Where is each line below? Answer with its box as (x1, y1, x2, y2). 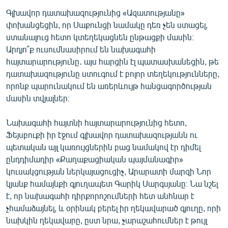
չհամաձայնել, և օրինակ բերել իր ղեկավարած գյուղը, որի (6, 203, 221, 213)
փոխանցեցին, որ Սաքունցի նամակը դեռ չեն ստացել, (6, 19, 208, 30)
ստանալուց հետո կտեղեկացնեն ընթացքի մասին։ (6, 32, 194, 42)
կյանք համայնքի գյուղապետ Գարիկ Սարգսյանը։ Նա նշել (6, 178, 218, 188)
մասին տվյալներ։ (6, 93, 70, 103)
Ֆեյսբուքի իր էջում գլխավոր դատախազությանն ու (6, 129, 197, 139)
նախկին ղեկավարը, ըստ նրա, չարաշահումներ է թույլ (6, 215, 207, 225)
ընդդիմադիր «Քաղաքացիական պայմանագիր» (6, 154, 183, 164)
